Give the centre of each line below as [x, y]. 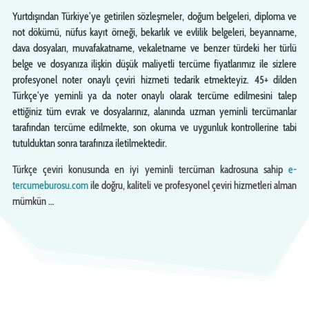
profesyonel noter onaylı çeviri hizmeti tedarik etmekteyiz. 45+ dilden [154, 80]
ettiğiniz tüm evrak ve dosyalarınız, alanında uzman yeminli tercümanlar [154, 111]
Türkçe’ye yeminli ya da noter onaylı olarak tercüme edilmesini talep [154, 96]
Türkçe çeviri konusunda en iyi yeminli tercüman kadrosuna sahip [150, 169]
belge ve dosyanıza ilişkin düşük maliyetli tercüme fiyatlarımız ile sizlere [154, 64]
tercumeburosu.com [50, 185]
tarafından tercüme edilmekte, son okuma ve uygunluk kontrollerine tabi [154, 127]
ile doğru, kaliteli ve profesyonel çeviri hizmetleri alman [192, 185]
